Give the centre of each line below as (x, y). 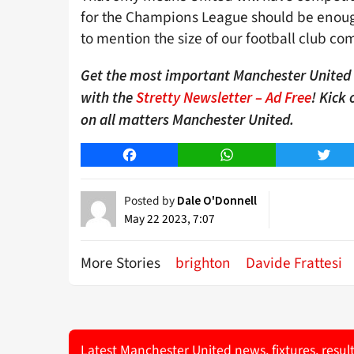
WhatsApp (254, 154)
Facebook (155, 154)
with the (108, 97)
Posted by (151, 200)
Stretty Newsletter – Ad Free (224, 97)
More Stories (122, 263)
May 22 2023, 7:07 (169, 218)
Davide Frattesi (294, 263)
